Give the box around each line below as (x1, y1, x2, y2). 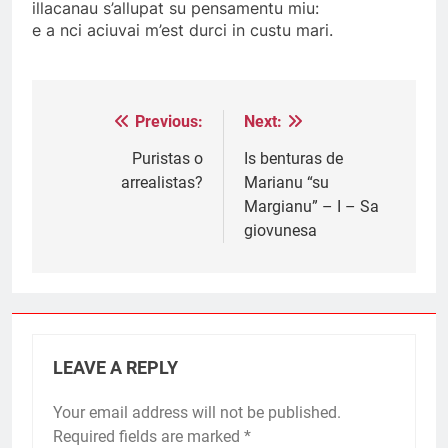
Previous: (135, 112, 203, 132)
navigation (51, 149, 163, 178)
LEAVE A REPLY (53, 358, 178, 379)
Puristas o (132, 149, 203, 169)
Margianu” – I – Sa (244, 197, 379, 217)
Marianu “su (244, 173, 329, 193)
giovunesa (244, 221, 317, 241)
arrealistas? (121, 173, 203, 193)
